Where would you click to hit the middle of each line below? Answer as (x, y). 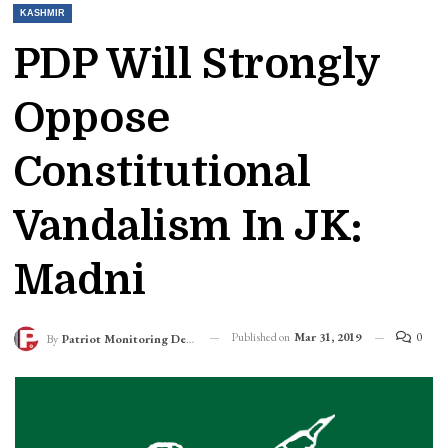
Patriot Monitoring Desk (123, 338)
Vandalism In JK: (188, 226)
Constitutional (161, 172)
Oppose (91, 118)
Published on (261, 337)
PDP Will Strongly (196, 64)
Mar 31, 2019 (327, 337)
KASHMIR (42, 13)
